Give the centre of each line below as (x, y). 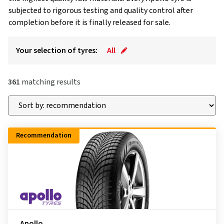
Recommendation (44, 135)
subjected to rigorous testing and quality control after (101, 10)
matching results (50, 82)
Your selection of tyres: (57, 50)
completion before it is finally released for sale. (89, 22)
